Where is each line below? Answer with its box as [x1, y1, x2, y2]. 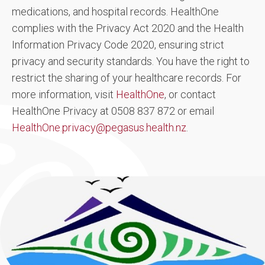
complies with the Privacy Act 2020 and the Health [12, 22, 244, 34]
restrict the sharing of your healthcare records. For [12, 72, 241, 84]
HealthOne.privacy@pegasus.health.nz [12, 121, 186, 134]
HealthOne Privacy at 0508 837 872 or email [12, 105, 214, 117]
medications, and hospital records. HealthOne [12, 5, 219, 18]
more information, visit [12, 88, 116, 101]
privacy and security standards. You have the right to [12, 55, 250, 67]
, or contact [164, 88, 216, 101]
